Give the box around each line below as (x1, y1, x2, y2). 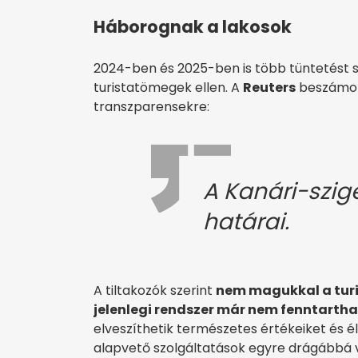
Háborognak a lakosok (93, 14, 292, 38)
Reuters (243, 78, 296, 97)
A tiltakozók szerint (93, 280, 216, 300)
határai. (202, 205, 289, 237)
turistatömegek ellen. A (93, 78, 243, 97)
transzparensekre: (93, 97, 209, 116)
